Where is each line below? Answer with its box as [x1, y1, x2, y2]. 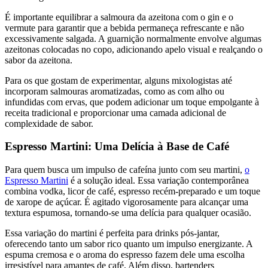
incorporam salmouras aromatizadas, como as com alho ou [5, 86, 224, 96]
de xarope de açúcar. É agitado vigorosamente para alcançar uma [5, 196, 248, 207]
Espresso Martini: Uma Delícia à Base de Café [5, 140, 229, 153]
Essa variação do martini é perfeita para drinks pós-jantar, [5, 227, 220, 238]
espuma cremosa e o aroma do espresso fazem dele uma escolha [5, 249, 245, 260]
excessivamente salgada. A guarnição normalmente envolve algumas [5, 33, 261, 44]
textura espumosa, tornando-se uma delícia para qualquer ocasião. [5, 207, 251, 218]
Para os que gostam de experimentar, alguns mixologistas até [5, 75, 232, 86]
